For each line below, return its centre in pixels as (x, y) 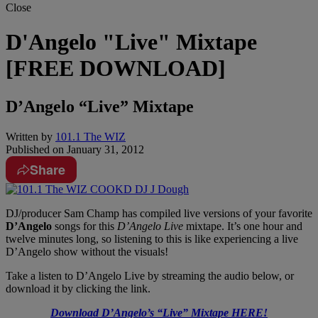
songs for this (84, 226)
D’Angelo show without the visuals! (87, 251)
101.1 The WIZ (91, 136)
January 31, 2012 (104, 149)
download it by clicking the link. (78, 288)
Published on (35, 149)
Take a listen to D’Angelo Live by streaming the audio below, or (150, 275)
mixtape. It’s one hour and (243, 226)
